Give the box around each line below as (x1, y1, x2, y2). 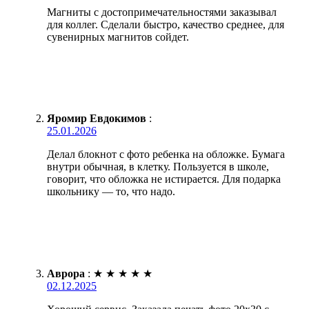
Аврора (47, 267, 85, 279)
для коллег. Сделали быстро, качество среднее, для (47, 18, 284, 30)
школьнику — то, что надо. (47, 185, 175, 197)
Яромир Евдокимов (47, 112, 146, 124)
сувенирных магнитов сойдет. (47, 30, 189, 43)
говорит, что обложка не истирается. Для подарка (47, 172, 281, 185)
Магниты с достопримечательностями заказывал (47, 6, 277, 18)
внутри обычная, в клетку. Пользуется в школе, (47, 160, 269, 172)
